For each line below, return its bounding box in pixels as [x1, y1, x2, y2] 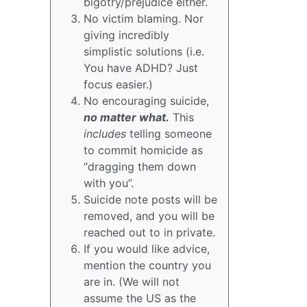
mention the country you [84, 258, 211, 272]
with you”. [84, 176, 134, 190]
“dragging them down [84, 160, 196, 173]
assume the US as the [84, 291, 196, 305]
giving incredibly [84, 28, 169, 42]
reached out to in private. [84, 225, 215, 239]
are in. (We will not [84, 275, 180, 288]
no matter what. [84, 110, 169, 124]
